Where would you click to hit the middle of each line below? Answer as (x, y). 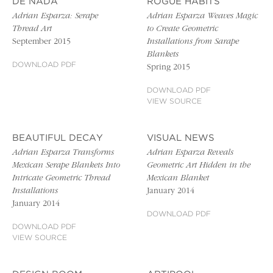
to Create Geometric (183, 30)
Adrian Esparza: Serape (55, 17)
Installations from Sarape (193, 42)
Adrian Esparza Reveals (190, 153)
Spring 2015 (169, 68)
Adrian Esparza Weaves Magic (203, 17)
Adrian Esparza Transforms (63, 153)
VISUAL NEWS (181, 138)
